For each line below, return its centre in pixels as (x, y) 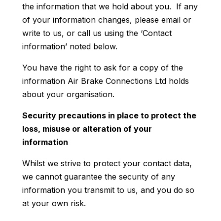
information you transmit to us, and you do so (108, 190)
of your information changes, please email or (107, 19)
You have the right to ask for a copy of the (102, 67)
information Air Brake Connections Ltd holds (105, 81)
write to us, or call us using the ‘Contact (97, 33)
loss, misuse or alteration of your (87, 129)
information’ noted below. (70, 46)
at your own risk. (54, 203)
